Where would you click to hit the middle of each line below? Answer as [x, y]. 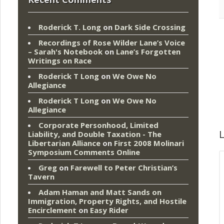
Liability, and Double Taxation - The [95, 134]
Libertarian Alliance [64, 143]
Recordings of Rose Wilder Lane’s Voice [112, 43]
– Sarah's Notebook [65, 52]
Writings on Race [60, 61]
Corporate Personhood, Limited [98, 125]
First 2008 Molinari [149, 143]
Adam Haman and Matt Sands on [100, 192]
